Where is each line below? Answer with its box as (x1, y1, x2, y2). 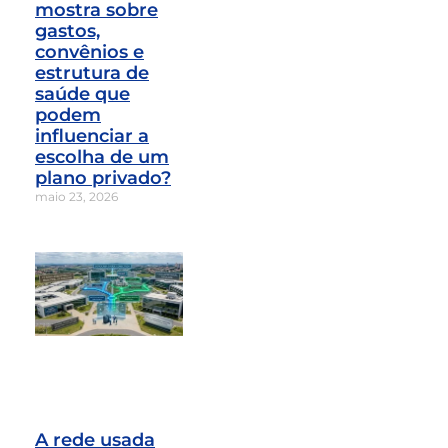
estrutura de (35, 61, 149, 84)
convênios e (35, 40, 144, 63)
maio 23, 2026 (35, 188, 118, 204)
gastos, (35, 19, 100, 42)
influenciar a (35, 124, 149, 147)
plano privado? (35, 166, 171, 189)
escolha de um (35, 145, 169, 168)
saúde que (35, 82, 130, 105)
